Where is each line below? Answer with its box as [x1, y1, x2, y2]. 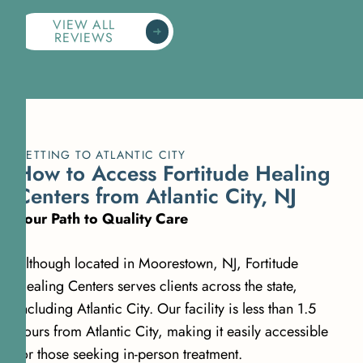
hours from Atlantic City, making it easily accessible [16, 321, 328, 343]
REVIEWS [54, 28, 113, 48]
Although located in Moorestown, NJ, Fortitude [16, 253, 298, 275]
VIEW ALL [53, 15, 115, 35]
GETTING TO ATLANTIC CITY [16, 147, 186, 164]
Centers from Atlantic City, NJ [16, 181, 297, 212]
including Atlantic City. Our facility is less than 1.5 [16, 298, 316, 320]
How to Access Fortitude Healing [16, 158, 331, 190]
